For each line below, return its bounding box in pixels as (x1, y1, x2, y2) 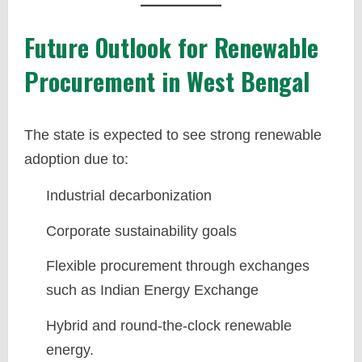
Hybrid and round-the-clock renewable (46, 317, 292, 334)
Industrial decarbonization (46, 187, 212, 204)
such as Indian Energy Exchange (46, 282, 259, 298)
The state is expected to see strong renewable (24, 127, 322, 143)
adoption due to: (24, 151, 128, 167)
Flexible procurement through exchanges (46, 258, 309, 274)
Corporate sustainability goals (46, 222, 237, 239)
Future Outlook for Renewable (24, 29, 318, 65)
